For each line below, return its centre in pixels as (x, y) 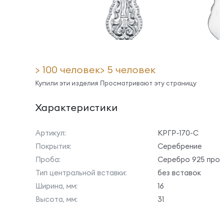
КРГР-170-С (178, 133)
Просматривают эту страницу (148, 83)
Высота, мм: (56, 199)
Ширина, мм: (56, 186)
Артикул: (51, 133)
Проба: (48, 159)
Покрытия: (53, 146)
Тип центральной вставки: (81, 173)
